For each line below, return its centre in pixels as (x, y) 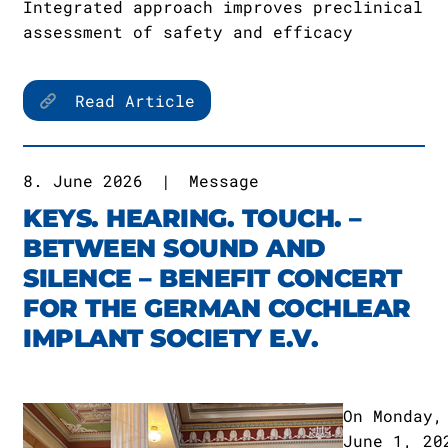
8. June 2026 (83, 180)
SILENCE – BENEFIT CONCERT (212, 278)
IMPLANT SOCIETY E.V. (170, 338)
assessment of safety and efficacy (188, 31)
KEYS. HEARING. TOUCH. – (192, 218)
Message (224, 180)
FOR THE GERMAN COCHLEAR (217, 308)
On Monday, (393, 415)
